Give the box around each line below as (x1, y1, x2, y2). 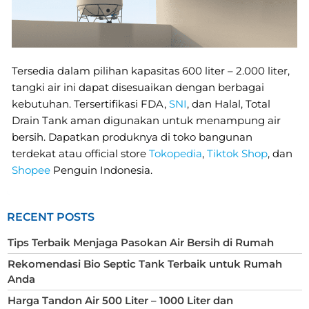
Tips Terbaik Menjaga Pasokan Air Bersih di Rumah (8, 235, 274, 249)
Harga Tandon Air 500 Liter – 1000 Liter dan (8, 293, 233, 307)
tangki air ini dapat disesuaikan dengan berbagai (12, 80, 264, 94)
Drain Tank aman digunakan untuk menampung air (12, 113, 281, 127)
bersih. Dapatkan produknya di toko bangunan (12, 130, 252, 143)
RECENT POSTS (7, 210, 94, 223)
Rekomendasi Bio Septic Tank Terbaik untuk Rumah (8, 257, 282, 270)
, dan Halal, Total (187, 97, 270, 110)
